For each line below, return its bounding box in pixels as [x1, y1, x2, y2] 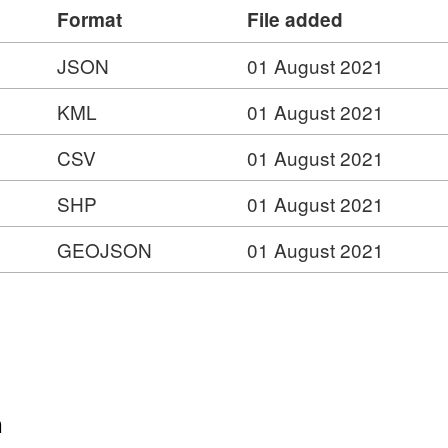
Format [57, 5, 122, 33]
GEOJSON [57, 235, 152, 263]
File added [247, 5, 343, 33]
